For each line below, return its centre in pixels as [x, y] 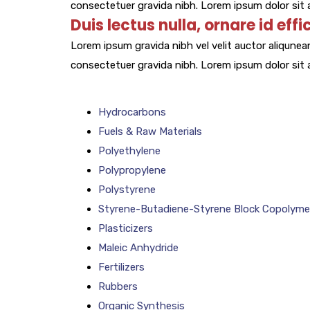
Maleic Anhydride [138, 248]
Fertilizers [121, 267]
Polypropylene [132, 171]
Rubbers [118, 287]
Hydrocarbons [132, 112]
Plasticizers [126, 229]
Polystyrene [127, 190]
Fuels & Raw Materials [150, 132]
